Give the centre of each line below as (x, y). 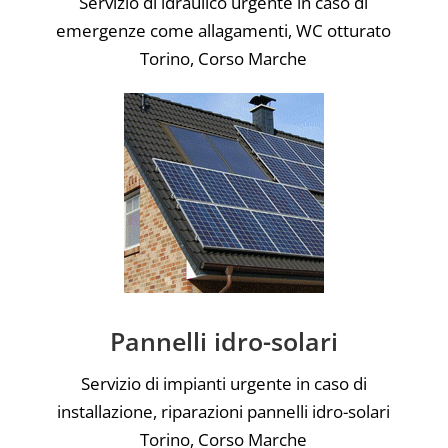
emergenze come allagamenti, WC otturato (224, 30)
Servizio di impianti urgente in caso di (223, 383)
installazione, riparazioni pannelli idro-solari (224, 411)
